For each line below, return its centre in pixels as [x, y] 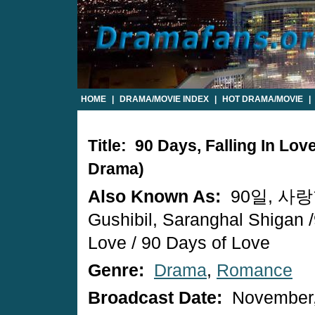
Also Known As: [157, 197]
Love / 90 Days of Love [179, 243]
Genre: [118, 270]
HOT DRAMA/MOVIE [263, 99]
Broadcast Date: [157, 298]
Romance [255, 270]
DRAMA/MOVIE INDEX [164, 99]
